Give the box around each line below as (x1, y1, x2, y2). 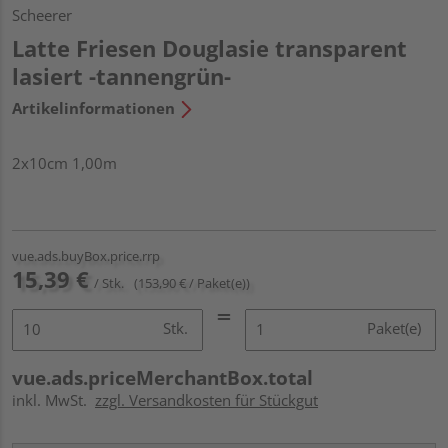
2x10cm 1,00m (12, 152, 117, 173)
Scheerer (12, 4, 72, 25)
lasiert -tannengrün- (12, 60, 231, 91)
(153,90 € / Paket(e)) (134, 273, 250, 292)
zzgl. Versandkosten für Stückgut (95, 389, 318, 410)
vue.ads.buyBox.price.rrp (12, 246, 160, 265)
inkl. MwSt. (12, 389, 95, 410)
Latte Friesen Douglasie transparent (12, 32, 407, 63)
